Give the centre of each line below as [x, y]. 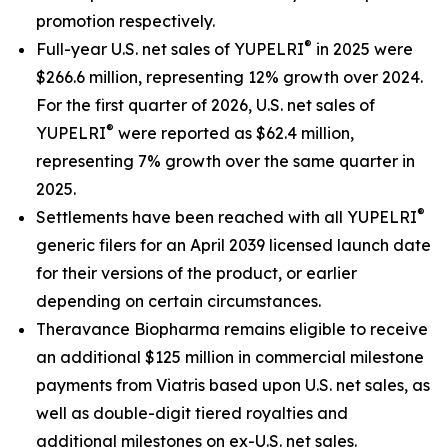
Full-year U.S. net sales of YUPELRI [170, 49]
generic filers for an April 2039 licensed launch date [233, 245]
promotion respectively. [125, 21]
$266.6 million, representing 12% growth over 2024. [229, 77]
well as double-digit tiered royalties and [192, 413]
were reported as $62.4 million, [234, 133]
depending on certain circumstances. [178, 301]
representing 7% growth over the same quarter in [225, 161]
